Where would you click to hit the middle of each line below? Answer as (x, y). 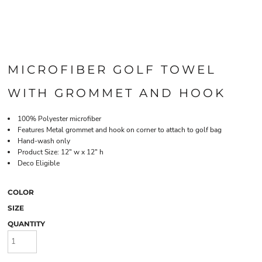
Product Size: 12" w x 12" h (61, 152)
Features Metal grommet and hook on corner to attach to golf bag (120, 130)
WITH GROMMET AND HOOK (117, 93)
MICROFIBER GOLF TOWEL (112, 70)
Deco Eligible (39, 163)
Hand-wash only (44, 141)
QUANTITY (26, 224)
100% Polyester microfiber (59, 119)
